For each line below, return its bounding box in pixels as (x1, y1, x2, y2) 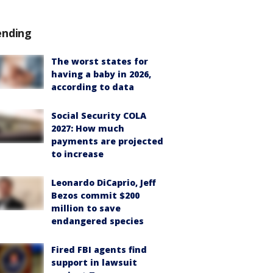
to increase (51, 148, 104, 160)
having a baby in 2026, (51, 68, 151, 80)
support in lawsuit (51, 257, 137, 268)
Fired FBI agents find (51, 244, 147, 255)
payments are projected (51, 135, 163, 147)
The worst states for (51, 55, 148, 67)
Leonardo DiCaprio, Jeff (51, 177, 156, 188)
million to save (51, 202, 121, 214)
